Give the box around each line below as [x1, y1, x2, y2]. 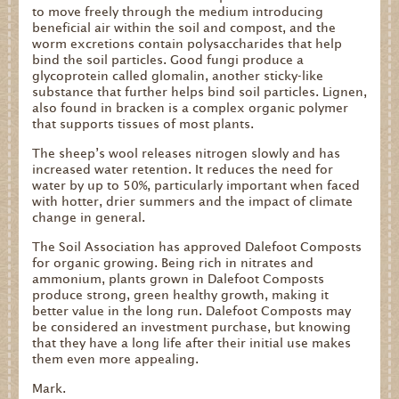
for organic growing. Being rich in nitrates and [31, 256, 313, 271]
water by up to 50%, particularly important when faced [31, 178, 360, 193]
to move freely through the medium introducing [31, 4, 323, 20]
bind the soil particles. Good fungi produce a [31, 53, 304, 68]
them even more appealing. [31, 352, 199, 367]
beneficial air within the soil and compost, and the [31, 20, 336, 36]
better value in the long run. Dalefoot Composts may [31, 304, 351, 319]
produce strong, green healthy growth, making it [31, 288, 329, 303]
